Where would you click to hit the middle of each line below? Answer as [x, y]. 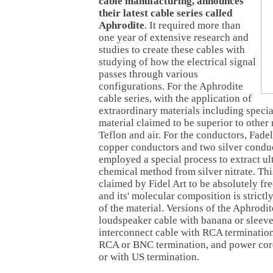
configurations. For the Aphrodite [171, 86]
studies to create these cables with [172, 50]
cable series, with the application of [175, 98]
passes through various [148, 74]
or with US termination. [149, 257]
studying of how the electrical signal [177, 62]
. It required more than [193, 25]
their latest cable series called [165, 13]
